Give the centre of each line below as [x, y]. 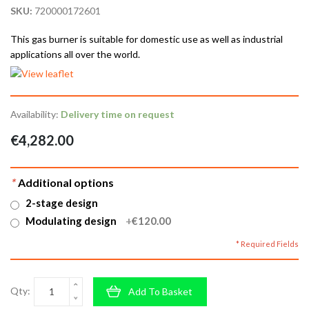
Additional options [66, 182]
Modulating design [72, 221]
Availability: [36, 114]
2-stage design [62, 203]
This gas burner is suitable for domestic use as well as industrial [147, 39]
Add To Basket [160, 291]
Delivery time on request [118, 114]
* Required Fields [267, 244]
